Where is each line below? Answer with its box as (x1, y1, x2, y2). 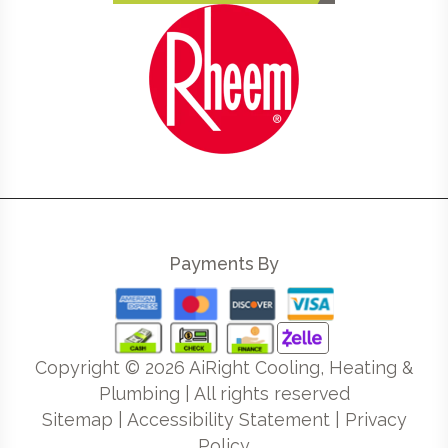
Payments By (169, 252, 279, 274)
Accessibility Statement (126, 408, 330, 430)
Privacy (344, 408, 407, 430)
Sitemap (41, 408, 113, 430)
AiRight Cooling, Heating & (185, 356, 413, 378)
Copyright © (35, 356, 145, 378)
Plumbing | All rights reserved (98, 382, 350, 404)
